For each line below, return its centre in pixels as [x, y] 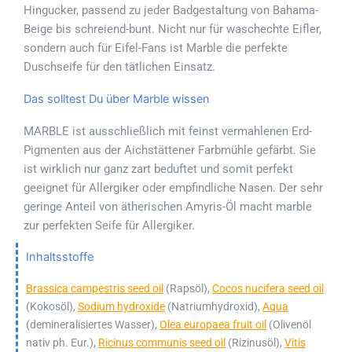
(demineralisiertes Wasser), [93, 325]
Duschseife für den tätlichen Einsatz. [119, 67]
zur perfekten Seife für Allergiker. [109, 226]
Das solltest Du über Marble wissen [117, 99]
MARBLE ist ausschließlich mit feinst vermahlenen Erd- [168, 132]
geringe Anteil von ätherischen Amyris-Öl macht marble [168, 207]
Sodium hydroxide [121, 307]
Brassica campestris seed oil [95, 289]
